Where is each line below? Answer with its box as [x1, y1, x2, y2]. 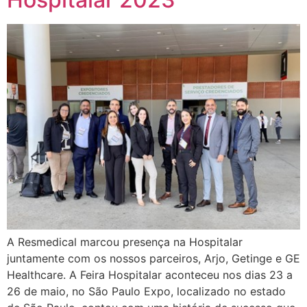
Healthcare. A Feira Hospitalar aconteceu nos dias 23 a [7, 268, 293, 282]
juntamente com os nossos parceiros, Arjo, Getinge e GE [7, 251, 300, 266]
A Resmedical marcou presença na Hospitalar [7, 235, 243, 249]
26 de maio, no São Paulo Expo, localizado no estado [7, 284, 286, 299]
